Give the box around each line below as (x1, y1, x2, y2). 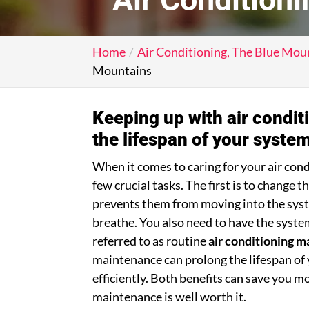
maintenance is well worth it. (92, 289, 247, 304)
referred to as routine (92, 233, 209, 248)
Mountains (92, 63, 152, 78)
